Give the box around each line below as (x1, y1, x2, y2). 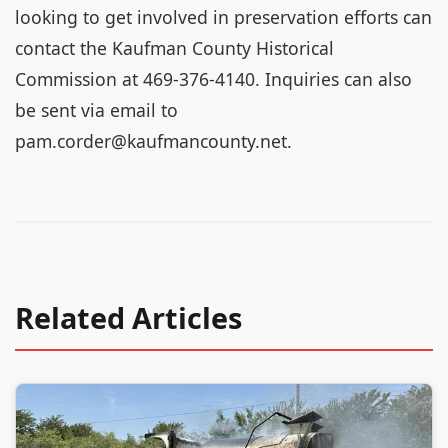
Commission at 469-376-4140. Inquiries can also (15, 67, 412, 91)
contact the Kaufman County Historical (15, 36, 334, 60)
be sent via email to (15, 98, 178, 122)
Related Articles (15, 298, 242, 337)
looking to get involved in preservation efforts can (15, 5, 432, 29)
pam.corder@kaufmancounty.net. (15, 129, 292, 153)
